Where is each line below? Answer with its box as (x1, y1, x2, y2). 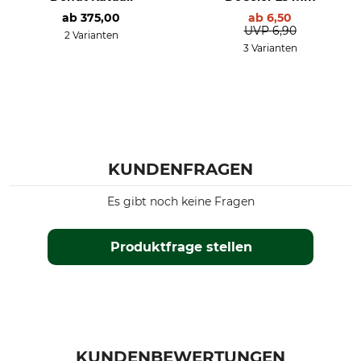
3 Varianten (243, 42, 297, 54)
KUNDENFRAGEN (108, 160, 253, 179)
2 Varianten (64, 29, 118, 41)
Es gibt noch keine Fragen (106, 194, 255, 209)
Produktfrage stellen (110, 239, 252, 255)
